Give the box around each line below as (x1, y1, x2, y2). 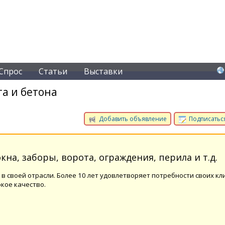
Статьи (39, 66, 67, 77)
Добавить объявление (97, 115, 167, 123)
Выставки (84, 66, 123, 77)
